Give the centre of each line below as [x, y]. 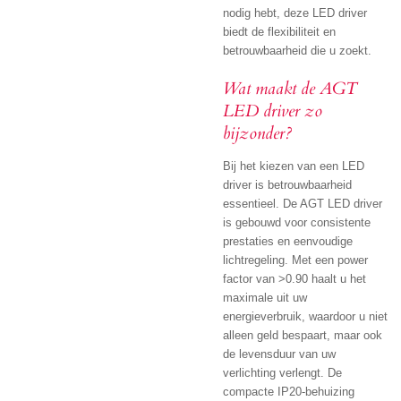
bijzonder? [257, 133]
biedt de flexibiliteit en [279, 32]
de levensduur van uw [279, 354]
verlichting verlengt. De [282, 372]
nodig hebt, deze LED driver [295, 13]
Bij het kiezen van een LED [294, 166]
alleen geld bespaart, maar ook [303, 335]
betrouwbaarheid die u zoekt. [297, 51]
